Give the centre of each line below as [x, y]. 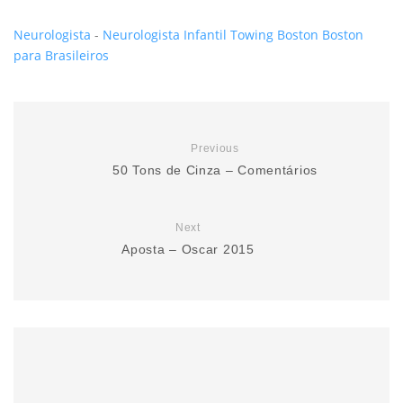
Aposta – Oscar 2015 [188, 249]
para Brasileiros [61, 55]
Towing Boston [274, 34]
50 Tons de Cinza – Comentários [215, 170]
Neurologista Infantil [165, 34]
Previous [215, 148]
